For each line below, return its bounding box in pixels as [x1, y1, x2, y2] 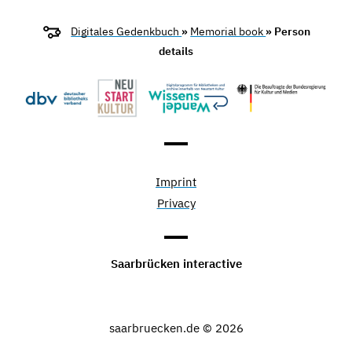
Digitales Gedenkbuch [71, 24, 182, 39]
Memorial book [190, 24, 266, 39]
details [159, 43, 193, 58]
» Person [266, 24, 311, 39]
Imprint [156, 174, 196, 190]
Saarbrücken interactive [110, 256, 242, 271]
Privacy [156, 196, 196, 211]
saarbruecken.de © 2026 [108, 321, 244, 335]
